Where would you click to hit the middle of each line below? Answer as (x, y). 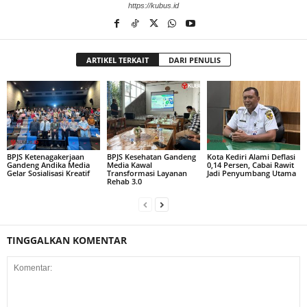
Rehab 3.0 (124, 182)
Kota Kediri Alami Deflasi (251, 157)
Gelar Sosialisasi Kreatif (48, 173)
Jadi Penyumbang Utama (251, 173)
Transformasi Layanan (147, 173)
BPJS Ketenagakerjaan (46, 157)
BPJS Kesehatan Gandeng (151, 157)
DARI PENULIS (195, 60)
